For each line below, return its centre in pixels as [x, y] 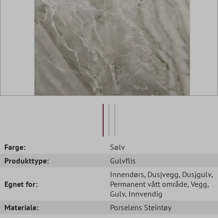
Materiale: [21, 207]
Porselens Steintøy [141, 207]
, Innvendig [144, 193]
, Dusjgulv [195, 174]
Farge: [15, 147]
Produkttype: [27, 160]
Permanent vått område [149, 184]
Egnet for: [21, 184]
